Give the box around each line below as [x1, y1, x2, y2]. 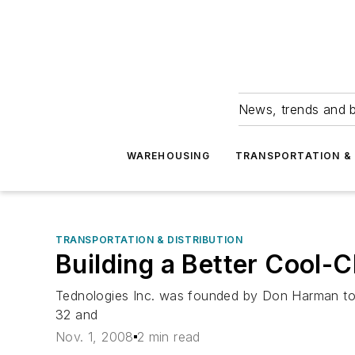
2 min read [136, 329, 200, 345]
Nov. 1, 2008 [55, 329, 134, 345]
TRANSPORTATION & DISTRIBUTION [55, 234, 243, 246]
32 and [55, 307, 98, 323]
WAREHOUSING [126, 150, 210, 162]
